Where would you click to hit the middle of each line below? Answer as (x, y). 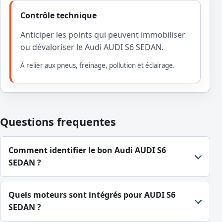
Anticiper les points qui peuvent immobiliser (103, 35)
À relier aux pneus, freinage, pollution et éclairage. (98, 66)
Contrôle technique (58, 16)
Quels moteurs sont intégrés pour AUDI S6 (92, 195)
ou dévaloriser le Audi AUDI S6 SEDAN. (92, 47)
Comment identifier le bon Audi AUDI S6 (87, 150)
